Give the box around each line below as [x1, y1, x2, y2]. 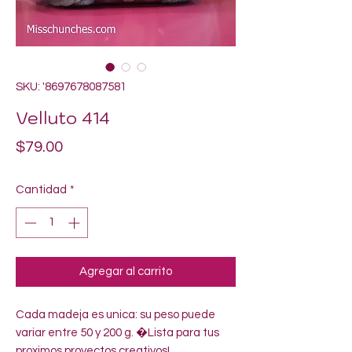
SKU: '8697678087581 [16, 81, 126, 93]
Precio [62, 138, 108, 154]
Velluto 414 [16, 106, 110, 129]
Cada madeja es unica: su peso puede [16, 308, 215, 321]
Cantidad [16, 184, 67, 196]
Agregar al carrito [79, 265, 172, 277]
